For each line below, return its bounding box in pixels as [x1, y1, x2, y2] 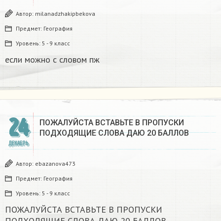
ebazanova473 [35, 160, 75, 168]
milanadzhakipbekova [35, 10, 95, 18]
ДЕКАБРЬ [8, 140, 29, 147]
